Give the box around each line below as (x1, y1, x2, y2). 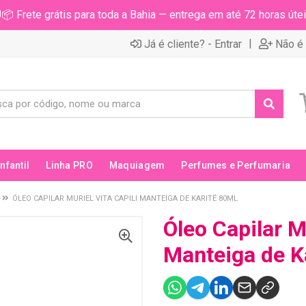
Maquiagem (109, 160, 165, 171)
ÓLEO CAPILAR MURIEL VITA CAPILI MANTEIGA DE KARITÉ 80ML (12, 194, 238, 203)
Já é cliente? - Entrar (144, 37, 242, 51)
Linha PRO (46, 160, 93, 171)
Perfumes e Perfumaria (181, 160, 291, 171)
